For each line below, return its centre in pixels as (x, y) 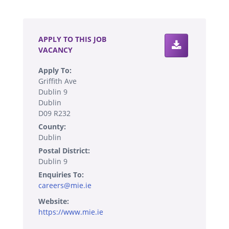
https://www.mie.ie (71, 212)
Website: (54, 201)
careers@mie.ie (65, 185)
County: (52, 126)
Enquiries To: (61, 174)
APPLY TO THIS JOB (72, 39)
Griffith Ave (58, 81)
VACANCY (55, 50)
